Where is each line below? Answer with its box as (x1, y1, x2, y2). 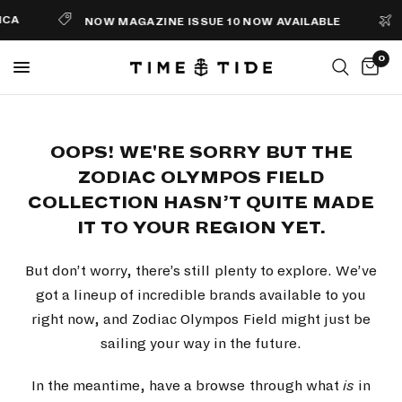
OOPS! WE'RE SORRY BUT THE (49, 144, 353, 162)
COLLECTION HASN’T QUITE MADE (28, 194, 374, 212)
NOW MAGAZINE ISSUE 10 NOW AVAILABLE (75, 16, 333, 28)
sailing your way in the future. (100, 336, 302, 351)
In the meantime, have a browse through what (31, 378, 343, 393)
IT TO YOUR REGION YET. (76, 219, 326, 237)
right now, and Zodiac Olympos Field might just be (31, 311, 371, 327)
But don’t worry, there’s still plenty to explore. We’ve (25, 263, 377, 278)
